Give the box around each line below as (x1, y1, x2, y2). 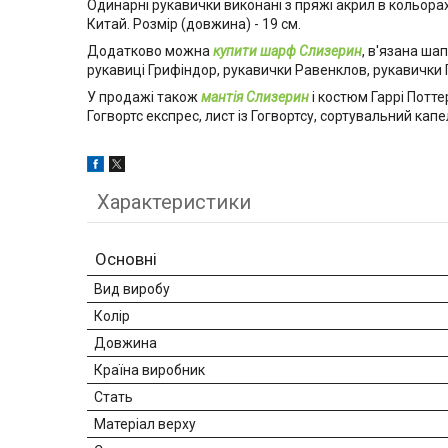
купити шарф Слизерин (213, 43, 362, 60)
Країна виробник (94, 362, 205, 379)
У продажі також (87, 89, 201, 106)
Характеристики (97, 190, 251, 215)
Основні (95, 249, 157, 270)
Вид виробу (94, 281, 170, 298)
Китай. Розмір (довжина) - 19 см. (87, 16, 301, 33)
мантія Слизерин (201, 89, 309, 106)
